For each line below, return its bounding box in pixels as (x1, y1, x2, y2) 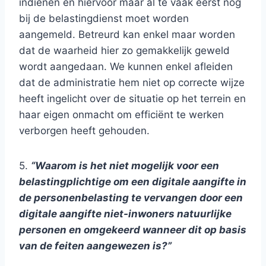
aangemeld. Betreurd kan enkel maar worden (19, 28, 235, 40)
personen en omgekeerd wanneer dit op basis (19, 224, 246, 236)
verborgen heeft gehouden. (19, 125, 150, 137)
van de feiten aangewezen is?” (19, 240, 172, 252)
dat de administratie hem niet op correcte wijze (19, 77, 245, 88)
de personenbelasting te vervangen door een (19, 192, 243, 204)
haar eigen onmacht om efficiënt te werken (19, 109, 224, 121)
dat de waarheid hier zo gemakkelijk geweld (19, 45, 230, 56)
